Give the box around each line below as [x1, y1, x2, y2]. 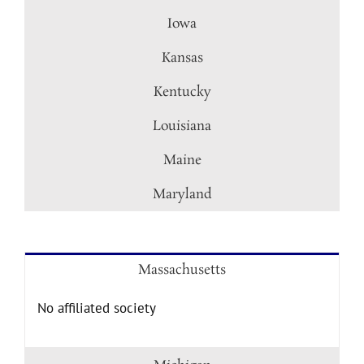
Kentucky [153, 83, 211, 102]
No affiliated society [37, 299, 156, 317]
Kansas [161, 49, 203, 67]
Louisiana [153, 117, 211, 136]
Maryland [152, 185, 212, 204]
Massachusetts [138, 261, 226, 279]
